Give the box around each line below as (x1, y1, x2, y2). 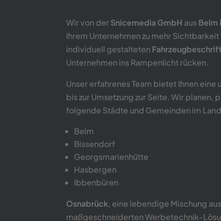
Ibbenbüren (74, 177, 119, 187)
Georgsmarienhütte (74, 151, 149, 162)
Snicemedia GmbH (110, 17, 183, 28)
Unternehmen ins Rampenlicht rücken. (66, 57, 209, 68)
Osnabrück (66, 198, 109, 209)
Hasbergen (74, 164, 117, 175)
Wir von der (66, 17, 111, 28)
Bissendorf (74, 138, 115, 149)
